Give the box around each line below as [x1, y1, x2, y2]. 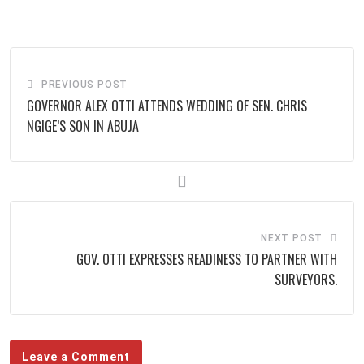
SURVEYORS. [275, 270, 337, 290]
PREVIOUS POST [41, 79, 128, 91]
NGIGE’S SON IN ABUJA [27, 116, 139, 136]
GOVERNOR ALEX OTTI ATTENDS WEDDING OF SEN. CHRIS [27, 96, 307, 116]
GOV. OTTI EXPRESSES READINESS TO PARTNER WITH [76, 249, 337, 270]
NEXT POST [260, 232, 323, 245]
